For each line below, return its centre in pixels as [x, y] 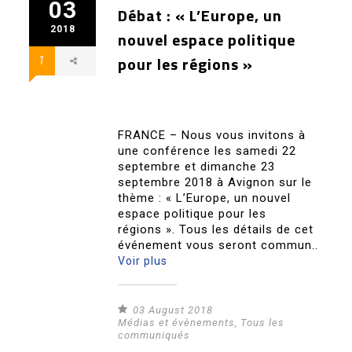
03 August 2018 [173, 310]
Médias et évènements [177, 323]
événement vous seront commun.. [218, 246]
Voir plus [143, 261]
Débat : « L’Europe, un [200, 16]
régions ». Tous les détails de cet [216, 230]
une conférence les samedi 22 [207, 151]
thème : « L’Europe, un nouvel [205, 198]
